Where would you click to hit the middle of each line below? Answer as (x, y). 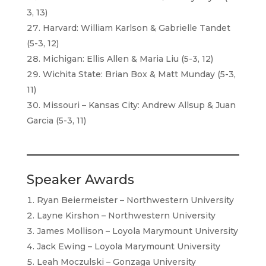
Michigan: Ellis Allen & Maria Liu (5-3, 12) (128, 59)
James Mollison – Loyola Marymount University (137, 231)
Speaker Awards (80, 180)
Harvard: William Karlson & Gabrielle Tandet (136, 28)
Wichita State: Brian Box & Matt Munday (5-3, (139, 75)
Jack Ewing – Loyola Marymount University (128, 247)
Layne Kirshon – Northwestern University (126, 216)
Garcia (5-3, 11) (56, 121)
